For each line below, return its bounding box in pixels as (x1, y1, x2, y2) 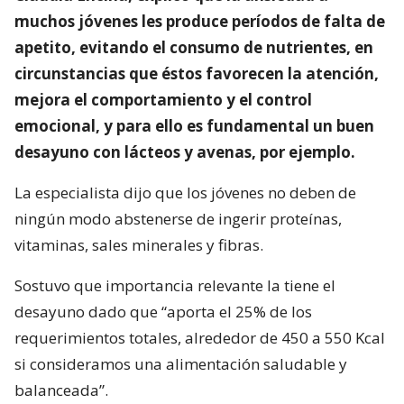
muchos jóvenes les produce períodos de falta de (14, 10, 385, 32)
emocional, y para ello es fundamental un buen (14, 115, 374, 136)
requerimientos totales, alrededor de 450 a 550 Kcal (14, 326, 385, 348)
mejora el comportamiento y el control (14, 88, 312, 110)
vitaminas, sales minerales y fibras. (14, 234, 263, 255)
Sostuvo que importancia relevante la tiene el (14, 274, 335, 296)
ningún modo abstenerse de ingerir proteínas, (14, 207, 342, 229)
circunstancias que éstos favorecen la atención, (14, 62, 379, 84)
